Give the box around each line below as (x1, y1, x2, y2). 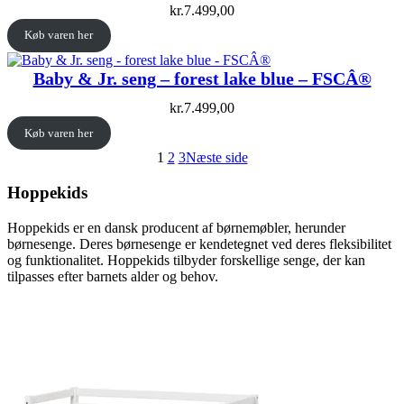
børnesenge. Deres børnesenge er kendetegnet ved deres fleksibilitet (7, 235, 391, 252)
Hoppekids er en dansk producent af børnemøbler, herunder (7, 219, 345, 235)
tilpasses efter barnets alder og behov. (7, 268, 218, 284)
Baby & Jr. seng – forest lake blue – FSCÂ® (32, 68, 372, 88)
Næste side (185, 150, 248, 166)
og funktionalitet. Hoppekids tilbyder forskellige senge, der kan (7, 252, 365, 268)
